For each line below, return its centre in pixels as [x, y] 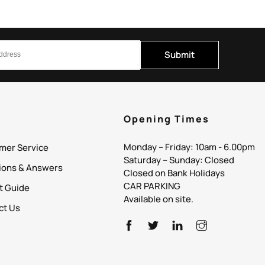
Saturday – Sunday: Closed [179, 160]
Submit [180, 54]
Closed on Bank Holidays [174, 173]
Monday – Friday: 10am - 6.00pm [190, 147]
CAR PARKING [152, 186]
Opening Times [167, 119]
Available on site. [159, 199]
